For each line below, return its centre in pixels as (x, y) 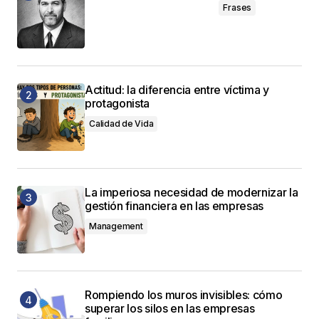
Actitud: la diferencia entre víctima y (177, 90)
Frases (237, 8)
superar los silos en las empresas (170, 309)
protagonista (117, 104)
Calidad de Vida (121, 124)
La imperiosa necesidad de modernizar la (192, 193)
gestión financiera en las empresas (174, 206)
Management (116, 226)
